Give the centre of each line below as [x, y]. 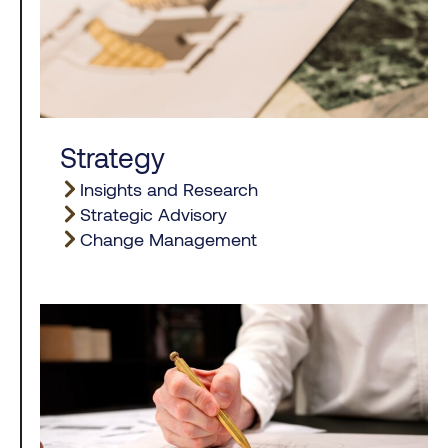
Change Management [169, 238]
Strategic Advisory [154, 213]
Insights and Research [169, 188]
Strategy [113, 156]
